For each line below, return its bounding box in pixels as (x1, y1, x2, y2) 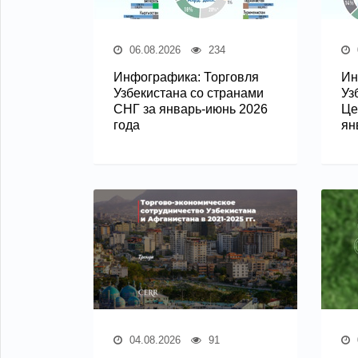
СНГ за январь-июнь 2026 (113, 101, 268, 116)
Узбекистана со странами (113, 86, 264, 100)
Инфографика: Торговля (113, 70, 259, 84)
